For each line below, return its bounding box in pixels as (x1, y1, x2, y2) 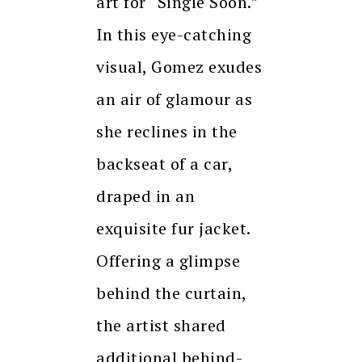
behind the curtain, (96, 282, 246, 305)
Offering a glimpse (96, 250, 240, 272)
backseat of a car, (96, 153, 232, 175)
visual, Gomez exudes (96, 56, 262, 78)
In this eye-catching (96, 23, 251, 46)
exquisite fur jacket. (96, 217, 250, 240)
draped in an (96, 185, 195, 208)
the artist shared (96, 314, 226, 337)
